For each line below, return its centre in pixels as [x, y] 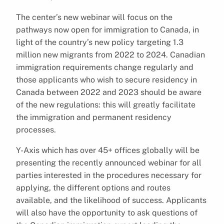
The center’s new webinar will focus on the [94, 17]
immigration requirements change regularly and [105, 67]
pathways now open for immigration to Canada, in [107, 29]
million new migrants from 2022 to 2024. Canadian [110, 54]
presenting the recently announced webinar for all [109, 162]
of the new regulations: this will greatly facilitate [106, 104]
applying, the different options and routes [93, 187]
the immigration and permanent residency [94, 117]
